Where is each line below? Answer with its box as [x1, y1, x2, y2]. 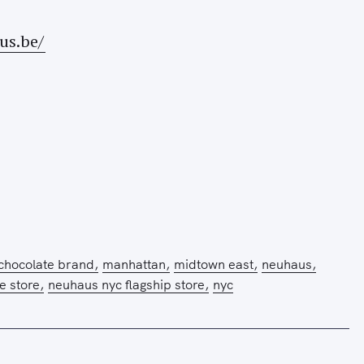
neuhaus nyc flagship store [47, 276, 205, 293]
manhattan [102, 255, 167, 272]
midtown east [174, 255, 254, 272]
